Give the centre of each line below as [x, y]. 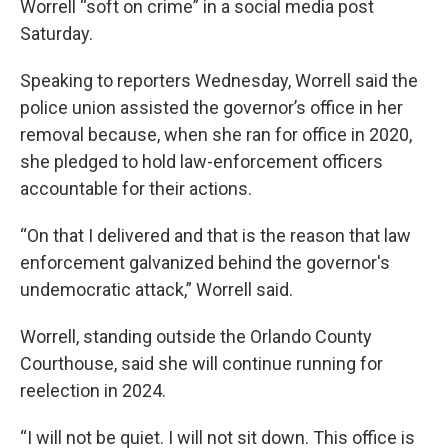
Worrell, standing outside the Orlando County [196, 336]
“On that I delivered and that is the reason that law [215, 235]
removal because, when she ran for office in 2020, [216, 134]
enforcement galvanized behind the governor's [205, 262]
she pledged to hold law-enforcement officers [201, 161]
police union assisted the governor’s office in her [211, 107]
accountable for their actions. [136, 188]
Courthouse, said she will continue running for [201, 363]
